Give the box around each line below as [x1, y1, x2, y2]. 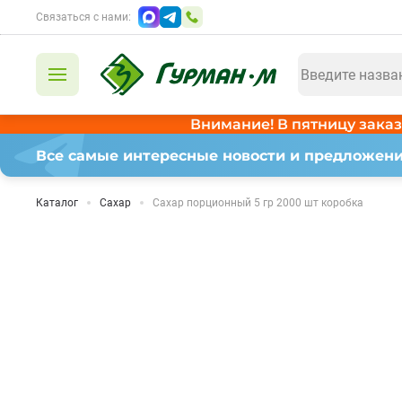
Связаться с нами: [36, 11, 131, 23]
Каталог [36, 197, 78, 209]
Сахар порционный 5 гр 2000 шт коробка [153, 197, 363, 209]
